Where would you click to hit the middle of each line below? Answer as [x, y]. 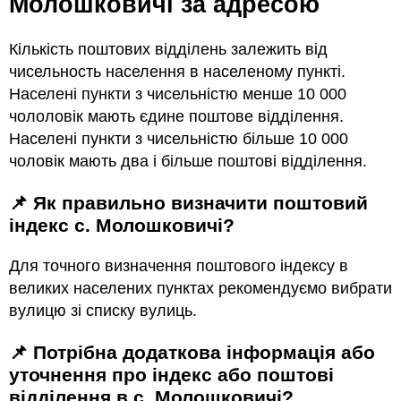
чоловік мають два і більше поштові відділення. [188, 162]
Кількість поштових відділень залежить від [168, 50]
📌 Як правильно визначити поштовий [18, 203]
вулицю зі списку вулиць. [103, 311]
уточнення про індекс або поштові [171, 375]
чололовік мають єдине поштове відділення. [176, 117]
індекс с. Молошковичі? [122, 226]
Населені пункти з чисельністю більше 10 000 [179, 139]
